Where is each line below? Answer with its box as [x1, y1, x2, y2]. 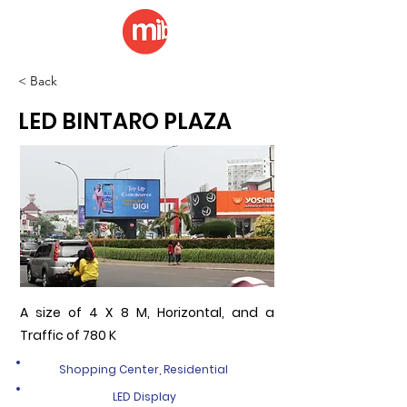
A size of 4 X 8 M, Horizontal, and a [20, 303, 274, 322]
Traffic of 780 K [20, 326, 116, 344]
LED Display [112, 389, 176, 404]
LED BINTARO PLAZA [18, 106, 232, 136]
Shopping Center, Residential [58, 362, 228, 377]
